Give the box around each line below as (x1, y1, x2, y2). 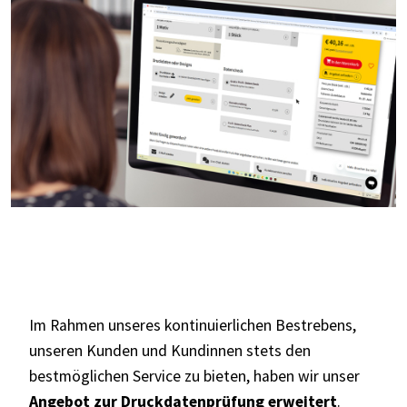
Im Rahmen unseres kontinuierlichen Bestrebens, (29, 314, 356, 335)
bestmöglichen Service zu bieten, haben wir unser (29, 365, 360, 386)
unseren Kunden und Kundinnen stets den (29, 340, 311, 361)
